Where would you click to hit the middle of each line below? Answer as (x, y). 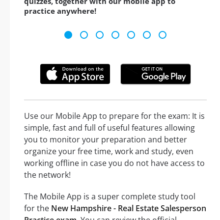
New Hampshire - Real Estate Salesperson (129, 208)
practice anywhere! (60, 11)
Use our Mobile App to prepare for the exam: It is (114, 116)
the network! (47, 175)
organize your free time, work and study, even (109, 151)
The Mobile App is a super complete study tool (110, 196)
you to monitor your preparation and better (106, 139)
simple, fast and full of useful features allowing (110, 127)
